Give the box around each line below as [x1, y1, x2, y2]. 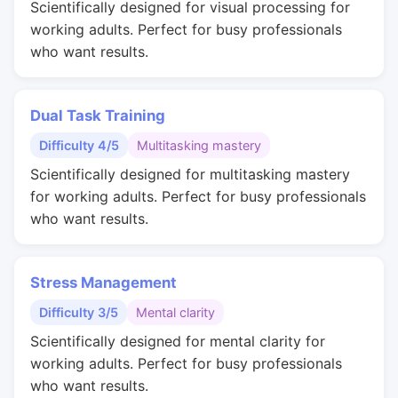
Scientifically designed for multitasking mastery [30, 165, 350, 183]
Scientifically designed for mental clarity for [30, 332, 325, 350]
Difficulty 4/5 [39, 138, 119, 153]
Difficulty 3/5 [39, 305, 118, 320]
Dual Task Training [30, 107, 165, 124]
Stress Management [30, 274, 177, 291]
